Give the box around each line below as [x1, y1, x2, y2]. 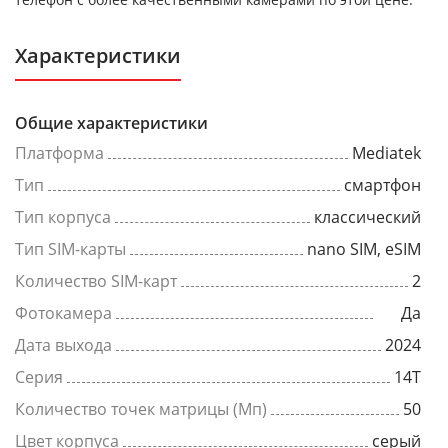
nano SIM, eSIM [307, 238, 421, 261]
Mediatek [352, 142, 421, 165]
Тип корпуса [15, 206, 111, 229]
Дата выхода [15, 334, 112, 357]
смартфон [344, 174, 421, 197]
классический [314, 206, 421, 229]
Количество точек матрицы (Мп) [15, 398, 267, 421]
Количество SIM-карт [15, 270, 177, 293]
